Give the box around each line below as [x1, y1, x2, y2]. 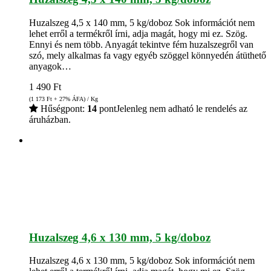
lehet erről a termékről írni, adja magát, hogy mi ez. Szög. [29, 28, 247, 39]
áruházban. [29, 114, 71, 125]
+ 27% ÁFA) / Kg [52, 95, 98, 102]
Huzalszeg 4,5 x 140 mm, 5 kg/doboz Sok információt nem [29, 17, 255, 28]
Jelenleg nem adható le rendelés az [116, 103, 247, 114]
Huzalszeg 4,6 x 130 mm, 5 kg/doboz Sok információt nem [29, 255, 255, 266]
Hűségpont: [38, 103, 87, 114]
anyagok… [29, 60, 71, 71]
